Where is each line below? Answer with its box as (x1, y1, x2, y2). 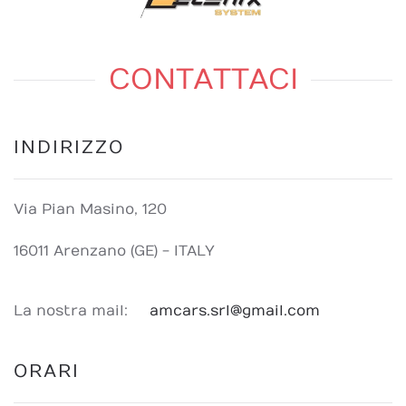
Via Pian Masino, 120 (14, 201, 167, 218)
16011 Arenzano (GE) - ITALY (14, 243, 215, 260)
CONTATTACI (108, 63, 298, 98)
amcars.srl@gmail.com (150, 303, 320, 320)
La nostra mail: (14, 303, 128, 320)
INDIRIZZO (14, 137, 124, 159)
